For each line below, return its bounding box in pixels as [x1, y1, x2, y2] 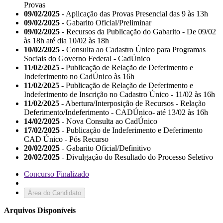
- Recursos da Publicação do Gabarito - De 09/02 [60, 27, 216, 36]
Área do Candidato [28, 189, 81, 197]
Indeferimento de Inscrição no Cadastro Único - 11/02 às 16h [24, 90, 215, 99]
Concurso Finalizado [24, 169, 89, 178]
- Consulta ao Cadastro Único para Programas [60, 45, 206, 54]
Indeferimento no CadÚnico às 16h [24, 72, 134, 81]
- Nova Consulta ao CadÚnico [60, 116, 157, 125]
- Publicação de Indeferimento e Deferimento [60, 125, 203, 134]
